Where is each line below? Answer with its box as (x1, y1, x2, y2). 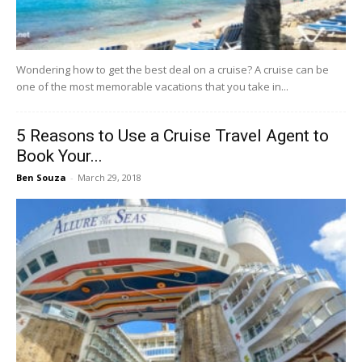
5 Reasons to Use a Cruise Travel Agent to (16, 125, 329, 145)
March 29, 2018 (78, 170, 141, 183)
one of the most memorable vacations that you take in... (16, 78, 288, 94)
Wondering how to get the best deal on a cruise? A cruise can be (16, 61, 329, 77)
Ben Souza (16, 170, 66, 183)
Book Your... (16, 145, 103, 166)
